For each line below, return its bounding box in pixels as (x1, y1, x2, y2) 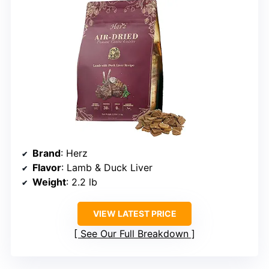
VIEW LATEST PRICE (92, 208, 177, 219)
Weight (32, 175, 66, 188)
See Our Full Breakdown (80, 227, 189, 240)
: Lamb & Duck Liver (61, 161, 153, 174)
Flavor (32, 161, 61, 174)
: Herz (61, 147, 88, 159)
